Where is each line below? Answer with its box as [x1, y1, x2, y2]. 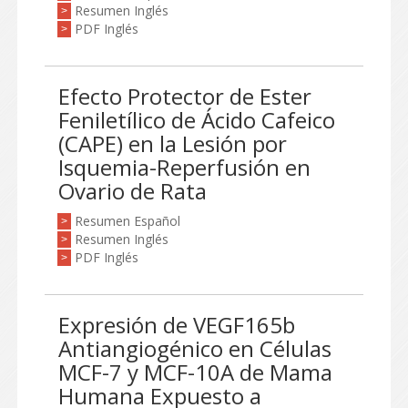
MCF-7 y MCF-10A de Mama [58, 357, 332, 387]
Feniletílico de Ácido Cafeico [58, 105, 335, 135]
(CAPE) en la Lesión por [58, 128, 287, 158]
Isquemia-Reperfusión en [58, 152, 311, 182]
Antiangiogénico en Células [58, 333, 331, 363]
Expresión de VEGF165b [58, 310, 295, 340]
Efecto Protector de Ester [58, 81, 311, 111]
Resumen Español [75, 212, 180, 229]
